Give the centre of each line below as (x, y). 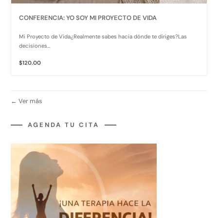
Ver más (30, 101)
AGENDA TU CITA (64, 125)
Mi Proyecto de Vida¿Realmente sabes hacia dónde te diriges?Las (103, 37)
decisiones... (35, 46)
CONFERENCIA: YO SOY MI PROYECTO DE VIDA (88, 18)
